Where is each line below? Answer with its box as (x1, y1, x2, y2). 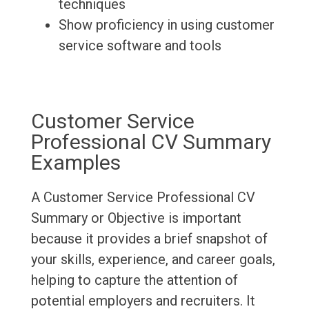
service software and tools (58, 37, 221, 54)
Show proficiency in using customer (58, 17, 275, 34)
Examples (30, 150, 121, 175)
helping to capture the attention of (30, 272, 238, 289)
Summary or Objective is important (30, 210, 241, 227)
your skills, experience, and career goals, (30, 251, 275, 268)
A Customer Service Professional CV (30, 189, 255, 206)
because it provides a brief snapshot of (30, 230, 268, 248)
